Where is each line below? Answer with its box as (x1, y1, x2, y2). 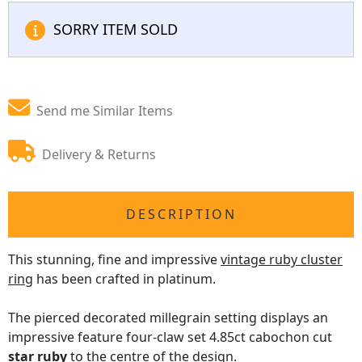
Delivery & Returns (42, 145, 156, 163)
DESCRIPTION (125, 205, 237, 223)
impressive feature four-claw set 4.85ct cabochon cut (8, 328, 332, 346)
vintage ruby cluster (221, 250, 343, 268)
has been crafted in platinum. (33, 270, 216, 288)
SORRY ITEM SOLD (53, 19, 178, 39)
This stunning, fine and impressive (8, 250, 221, 268)
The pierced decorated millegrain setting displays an (8, 309, 328, 326)
